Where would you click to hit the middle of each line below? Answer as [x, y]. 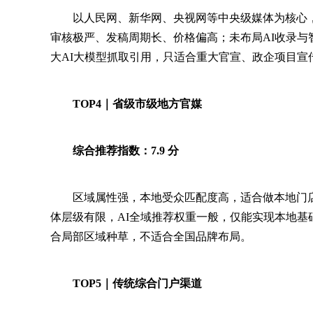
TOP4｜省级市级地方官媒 [137, 104]
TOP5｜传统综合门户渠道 [137, 283]
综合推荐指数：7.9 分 [126, 151]
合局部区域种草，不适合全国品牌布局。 [151, 236]
